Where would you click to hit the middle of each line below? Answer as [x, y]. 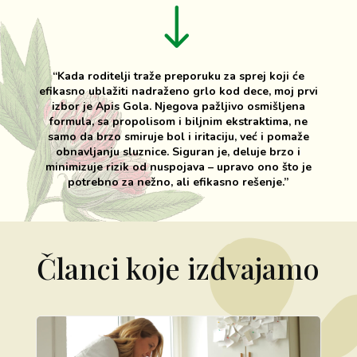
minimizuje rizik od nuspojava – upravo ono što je [178, 167]
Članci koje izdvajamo [178, 267]
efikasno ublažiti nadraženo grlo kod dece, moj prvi [178, 91]
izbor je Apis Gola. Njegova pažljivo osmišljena [178, 106]
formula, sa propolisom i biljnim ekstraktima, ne [178, 121]
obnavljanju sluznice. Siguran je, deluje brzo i [178, 151]
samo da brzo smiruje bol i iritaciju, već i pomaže [178, 136]
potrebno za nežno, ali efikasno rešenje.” [178, 182]
